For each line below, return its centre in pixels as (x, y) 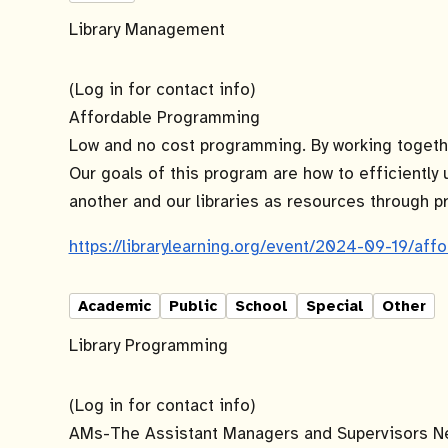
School (261, 306)
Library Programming (148, 345)
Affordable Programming (164, 117)
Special (334, 306)
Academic (114, 306)
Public (192, 306)
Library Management (146, 29)
